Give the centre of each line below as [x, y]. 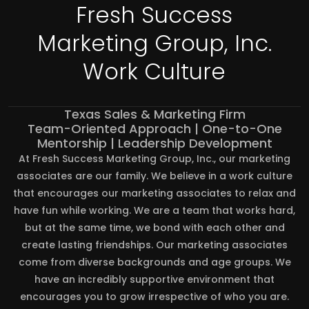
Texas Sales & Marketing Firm [154, 114]
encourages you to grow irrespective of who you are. [154, 297]
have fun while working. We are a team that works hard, [154, 211]
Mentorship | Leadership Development [154, 143]
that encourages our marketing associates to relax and [154, 193]
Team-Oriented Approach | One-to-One [154, 129]
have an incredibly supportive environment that [154, 280]
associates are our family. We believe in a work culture [154, 176]
